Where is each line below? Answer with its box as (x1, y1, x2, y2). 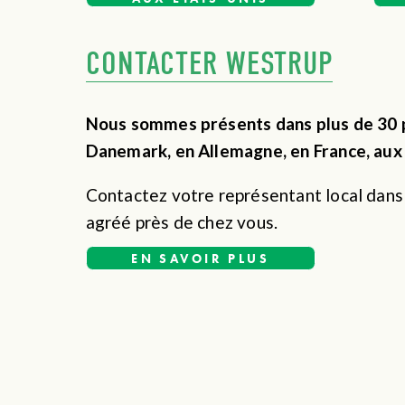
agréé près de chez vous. (85, 212, 278, 233)
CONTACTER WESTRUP (85, 44, 334, 83)
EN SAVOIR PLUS (131, 250, 270, 267)
